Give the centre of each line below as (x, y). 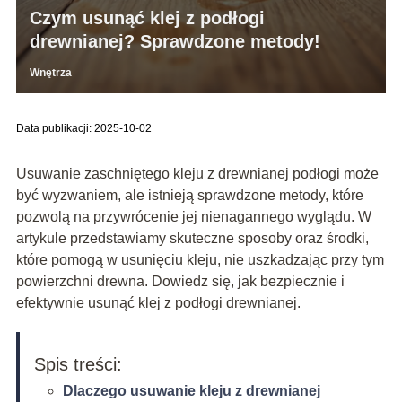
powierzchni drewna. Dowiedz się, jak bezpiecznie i (180, 282)
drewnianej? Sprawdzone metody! (175, 42)
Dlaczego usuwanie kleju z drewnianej (191, 391)
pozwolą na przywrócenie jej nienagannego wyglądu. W (193, 217)
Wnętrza (50, 73)
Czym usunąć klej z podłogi (147, 18)
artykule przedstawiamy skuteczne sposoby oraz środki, (192, 239)
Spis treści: (78, 365)
